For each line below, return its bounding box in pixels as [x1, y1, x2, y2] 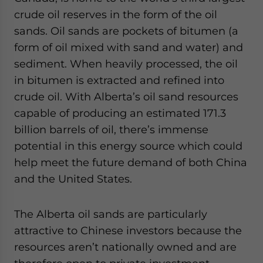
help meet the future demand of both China [14, 156, 247, 168]
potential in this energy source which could [14, 140, 242, 152]
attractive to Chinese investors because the [14, 224, 242, 237]
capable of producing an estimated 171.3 [14, 107, 226, 119]
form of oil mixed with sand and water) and [14, 41, 243, 53]
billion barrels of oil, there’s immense [14, 123, 208, 136]
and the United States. [14, 173, 132, 185]
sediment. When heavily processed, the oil [14, 58, 238, 70]
